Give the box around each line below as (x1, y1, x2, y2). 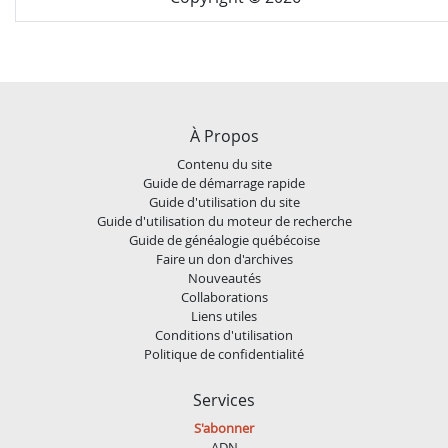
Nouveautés (187, 268, 261, 287)
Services (193, 388, 255, 411)
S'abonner (194, 418, 254, 437)
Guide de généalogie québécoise (128, 230, 320, 249)
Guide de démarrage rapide (143, 173, 305, 192)
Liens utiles (191, 306, 257, 325)
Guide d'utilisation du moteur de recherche (96, 211, 352, 230)
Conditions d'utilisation (155, 325, 293, 344)
